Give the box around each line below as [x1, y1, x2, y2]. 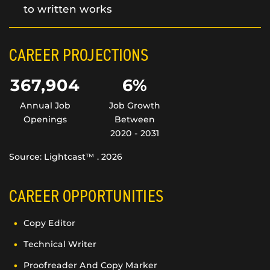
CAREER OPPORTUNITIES [9, 184, 163, 207]
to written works [24, 3, 112, 16]
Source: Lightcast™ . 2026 [9, 151, 122, 163]
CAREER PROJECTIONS [9, 43, 149, 66]
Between [115, 114, 155, 125]
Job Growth [109, 100, 161, 111]
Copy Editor [24, 218, 75, 229]
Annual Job [19, 100, 71, 111]
